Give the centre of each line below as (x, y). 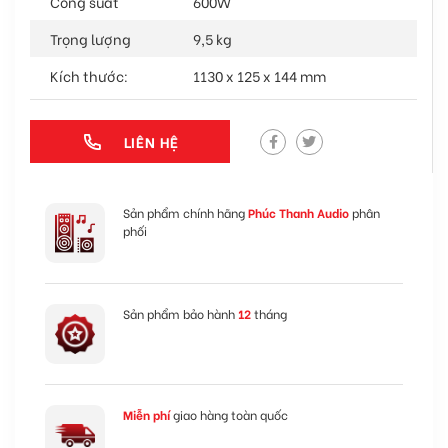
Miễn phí (148, 414)
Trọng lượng (90, 39)
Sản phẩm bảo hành (179, 313)
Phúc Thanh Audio (298, 212)
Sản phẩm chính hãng (185, 212)
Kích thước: (89, 76)
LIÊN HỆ (151, 142)
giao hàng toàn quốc (230, 414)
